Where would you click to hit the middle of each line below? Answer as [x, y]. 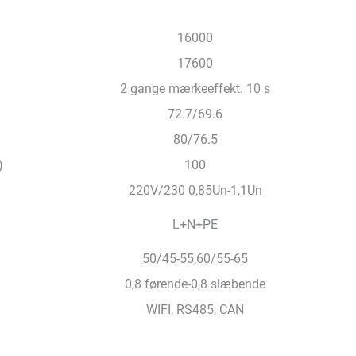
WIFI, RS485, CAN [195, 310]
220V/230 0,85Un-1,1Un [195, 190]
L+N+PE [195, 224]
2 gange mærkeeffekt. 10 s [195, 89]
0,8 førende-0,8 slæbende [195, 284]
